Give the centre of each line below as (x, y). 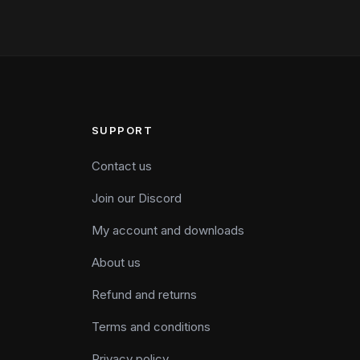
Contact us (121, 166)
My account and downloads (168, 231)
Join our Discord (136, 198)
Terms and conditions (151, 327)
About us (116, 263)
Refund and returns (144, 295)
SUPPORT (122, 131)
